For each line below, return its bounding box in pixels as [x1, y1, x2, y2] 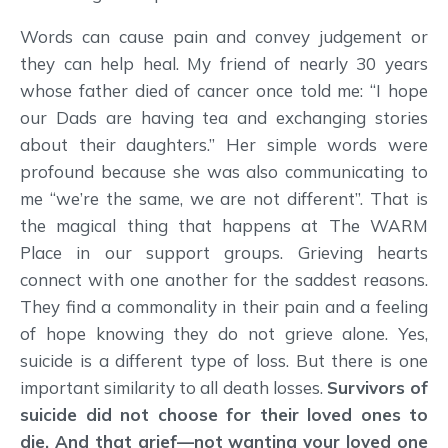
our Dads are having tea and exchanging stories [20, 107, 428, 129]
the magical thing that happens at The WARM [20, 215, 428, 237]
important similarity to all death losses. [20, 377, 327, 399]
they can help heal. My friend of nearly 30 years [20, 53, 428, 75]
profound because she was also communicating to [20, 161, 428, 183]
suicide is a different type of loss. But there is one [20, 350, 428, 372]
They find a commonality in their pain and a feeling [20, 296, 428, 318]
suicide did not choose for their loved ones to [20, 404, 428, 426]
